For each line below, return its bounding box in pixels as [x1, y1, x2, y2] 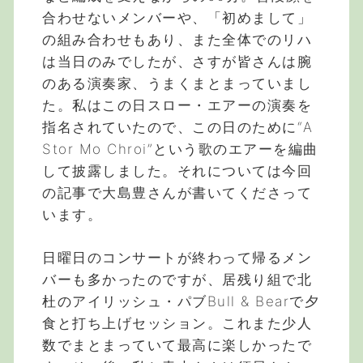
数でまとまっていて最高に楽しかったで [42, 336, 312, 353]
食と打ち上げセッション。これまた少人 [42, 314, 312, 331]
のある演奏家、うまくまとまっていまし [42, 75, 312, 92]
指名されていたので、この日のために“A [42, 119, 314, 136]
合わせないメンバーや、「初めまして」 [42, 10, 312, 27]
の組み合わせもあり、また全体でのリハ [42, 32, 312, 49]
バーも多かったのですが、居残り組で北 [42, 271, 312, 288]
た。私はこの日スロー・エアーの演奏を [42, 97, 312, 114]
